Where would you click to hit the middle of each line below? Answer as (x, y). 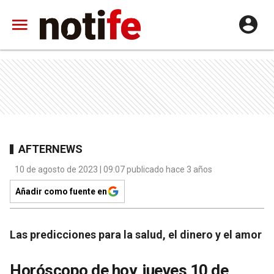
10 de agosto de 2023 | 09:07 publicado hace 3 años (113, 169)
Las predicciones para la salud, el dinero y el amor (136, 235)
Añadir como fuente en (61, 191)
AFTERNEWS (50, 149)
